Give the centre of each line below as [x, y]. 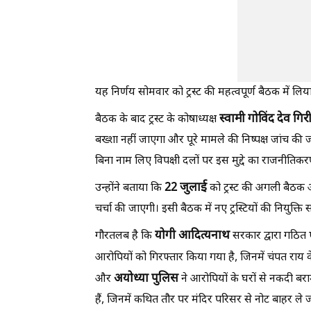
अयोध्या [133, 279]
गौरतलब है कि [125, 236]
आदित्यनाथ [204, 236]
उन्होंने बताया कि [130, 188]
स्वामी [234, 119]
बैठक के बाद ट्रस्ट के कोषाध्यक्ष [157, 119]
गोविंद [262, 119]
